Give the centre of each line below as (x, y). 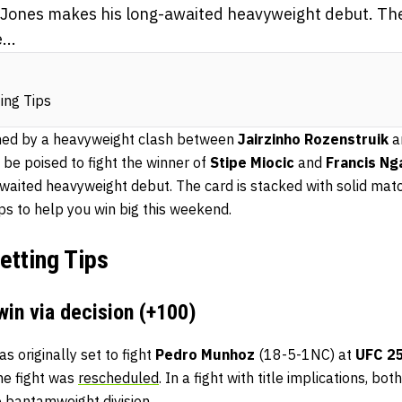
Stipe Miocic (254, 163)
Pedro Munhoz (207, 355)
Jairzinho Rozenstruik (315, 140)
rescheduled (118, 378)
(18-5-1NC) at (307, 355)
